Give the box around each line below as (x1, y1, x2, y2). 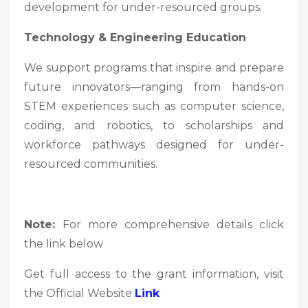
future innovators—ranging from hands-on (24, 80, 284, 93)
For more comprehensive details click (63, 217, 284, 231)
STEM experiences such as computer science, (24, 99, 284, 113)
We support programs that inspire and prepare (24, 60, 284, 74)
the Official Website (24, 286, 135, 300)
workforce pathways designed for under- (24, 137, 284, 151)
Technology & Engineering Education (24, 30, 246, 44)
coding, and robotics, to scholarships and (24, 118, 284, 132)
